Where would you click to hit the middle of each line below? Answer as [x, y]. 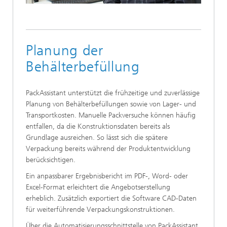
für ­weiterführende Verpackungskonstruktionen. [100, 210]
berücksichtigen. [51, 160]
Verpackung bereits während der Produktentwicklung [108, 149]
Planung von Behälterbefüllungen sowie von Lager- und [111, 104]
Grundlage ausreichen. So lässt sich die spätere [97, 138]
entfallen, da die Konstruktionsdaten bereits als [98, 127]
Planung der [65, 51]
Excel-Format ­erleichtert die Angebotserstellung [98, 187]
